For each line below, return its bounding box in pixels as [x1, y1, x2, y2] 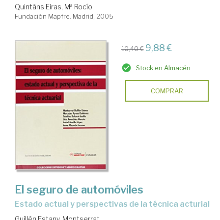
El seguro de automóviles [15, 183, 143, 196]
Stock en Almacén [136, 63, 191, 72]
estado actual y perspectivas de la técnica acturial [20, 199, 210, 209]
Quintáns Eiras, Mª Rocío [15, 2, 92, 11]
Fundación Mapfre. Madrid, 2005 [15, 12, 113, 20]
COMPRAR [150, 86, 183, 95]
